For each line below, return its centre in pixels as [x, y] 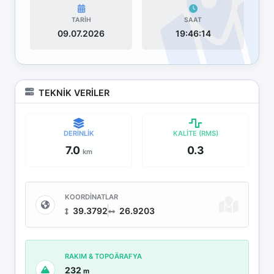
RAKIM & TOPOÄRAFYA [103, 257]
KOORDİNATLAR [91, 197]
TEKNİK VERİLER [74, 93]
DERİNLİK [79, 134]
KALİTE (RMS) [195, 134]
